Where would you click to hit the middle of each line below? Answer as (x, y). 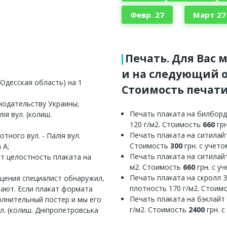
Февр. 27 (147, 14)
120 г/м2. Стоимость (166, 124)
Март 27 (209, 14)
